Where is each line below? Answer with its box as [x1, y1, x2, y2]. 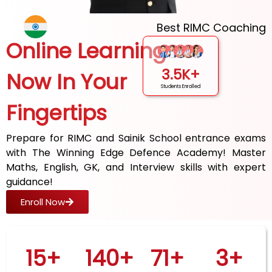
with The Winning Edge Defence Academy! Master [6, 146, 266, 160]
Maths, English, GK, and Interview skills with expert [6, 160, 266, 175]
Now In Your [6, 67, 127, 97]
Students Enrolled [161, 83, 201, 90]
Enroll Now [21, 195, 65, 208]
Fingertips [6, 98, 107, 127]
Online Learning [6, 36, 166, 66]
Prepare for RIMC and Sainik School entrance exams [6, 131, 266, 146]
